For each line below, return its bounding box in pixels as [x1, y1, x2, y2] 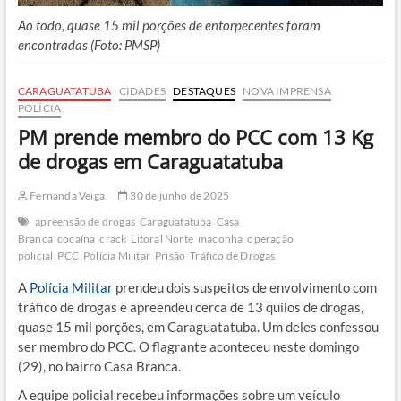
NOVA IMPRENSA [243, 84, 331, 98]
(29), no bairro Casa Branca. [17, 358, 181, 375]
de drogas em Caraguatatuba [17, 148, 283, 175]
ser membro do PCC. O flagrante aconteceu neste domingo [17, 338, 359, 355]
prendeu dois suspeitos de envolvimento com [112, 279, 377, 296]
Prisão [154, 249, 186, 263]
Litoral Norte [131, 232, 193, 246]
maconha [197, 232, 243, 246]
